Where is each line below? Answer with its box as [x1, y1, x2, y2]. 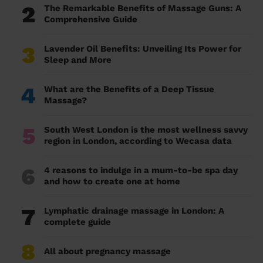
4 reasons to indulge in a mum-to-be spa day [44, 165, 238, 176]
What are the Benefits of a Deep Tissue [44, 84, 214, 95]
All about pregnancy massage [44, 246, 171, 257]
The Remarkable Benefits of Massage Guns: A [44, 3, 241, 14]
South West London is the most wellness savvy [44, 124, 248, 136]
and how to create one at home [44, 176, 180, 187]
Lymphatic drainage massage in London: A [44, 205, 224, 217]
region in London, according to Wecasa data [44, 136, 234, 147]
